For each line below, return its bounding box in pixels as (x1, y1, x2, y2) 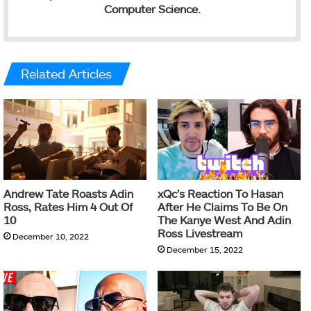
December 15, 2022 (167, 244, 243, 254)
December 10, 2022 (12, 230, 89, 241)
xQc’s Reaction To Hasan (158, 186, 283, 200)
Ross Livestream (158, 226, 242, 239)
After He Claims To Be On (158, 199, 287, 213)
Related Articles (21, 65, 112, 81)
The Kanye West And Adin (158, 212, 291, 226)
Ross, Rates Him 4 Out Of (3, 199, 133, 213)
